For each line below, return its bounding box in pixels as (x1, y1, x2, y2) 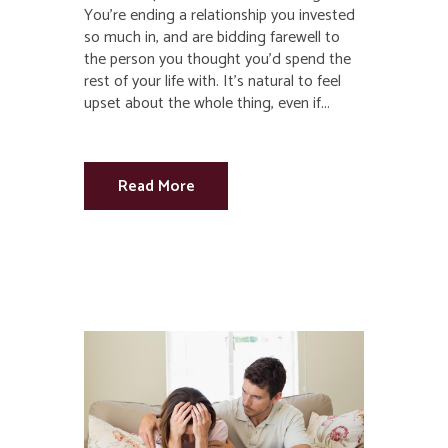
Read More (117, 172, 195, 200)
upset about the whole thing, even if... (84, 89, 330, 117)
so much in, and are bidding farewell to (84, 23, 340, 51)
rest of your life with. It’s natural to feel (84, 67, 341, 95)
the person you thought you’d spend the (84, 45, 351, 73)
